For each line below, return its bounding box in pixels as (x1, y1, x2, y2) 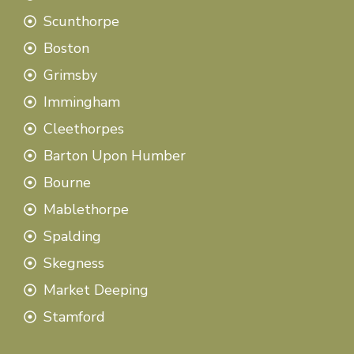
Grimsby (43, 65, 97, 85)
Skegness (43, 253, 104, 273)
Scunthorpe (43, 11, 119, 31)
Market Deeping (43, 280, 149, 299)
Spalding (43, 226, 101, 246)
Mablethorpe (43, 199, 129, 219)
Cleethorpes (43, 119, 124, 138)
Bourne (43, 172, 91, 192)
